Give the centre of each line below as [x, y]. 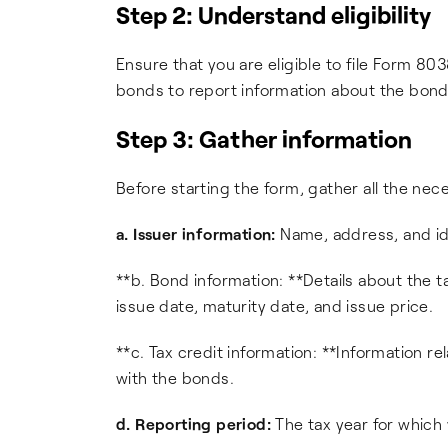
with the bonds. [175, 377]
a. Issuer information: [196, 233]
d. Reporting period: [193, 423]
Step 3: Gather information [264, 138]
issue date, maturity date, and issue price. [275, 305]
